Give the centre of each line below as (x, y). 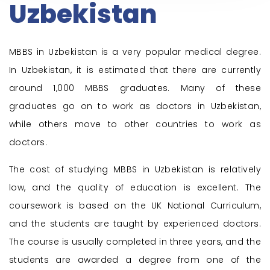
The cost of (39, 170)
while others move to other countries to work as (135, 124)
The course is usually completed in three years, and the (135, 242)
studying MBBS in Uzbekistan (139, 170)
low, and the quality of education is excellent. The (135, 188)
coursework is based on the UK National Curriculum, (135, 206)
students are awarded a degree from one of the (135, 260)
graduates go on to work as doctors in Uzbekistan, (135, 106)
